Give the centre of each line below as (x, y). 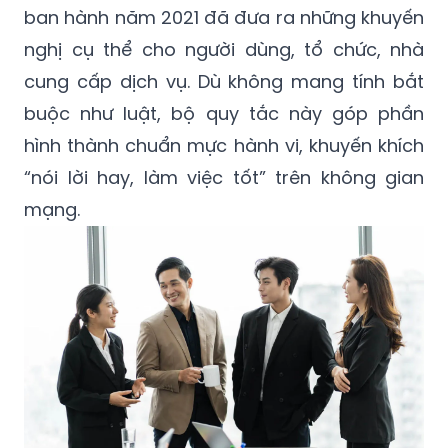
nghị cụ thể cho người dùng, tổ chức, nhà (224, 50)
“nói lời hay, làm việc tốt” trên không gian (224, 178)
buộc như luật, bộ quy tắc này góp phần (224, 114)
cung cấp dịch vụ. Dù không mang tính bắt (224, 82)
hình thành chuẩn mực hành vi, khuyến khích (224, 146)
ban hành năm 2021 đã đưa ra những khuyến (224, 18)
